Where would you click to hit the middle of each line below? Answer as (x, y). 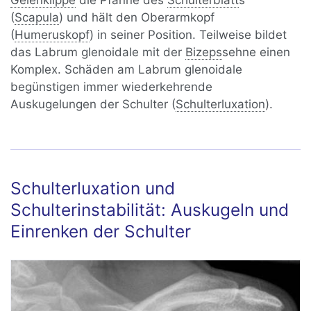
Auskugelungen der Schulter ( (93, 104)
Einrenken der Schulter (101, 232)
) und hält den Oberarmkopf (137, 18)
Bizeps (204, 52)
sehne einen (257, 52)
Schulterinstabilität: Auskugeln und (150, 210)
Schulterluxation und (93, 188)
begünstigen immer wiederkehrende (112, 87)
